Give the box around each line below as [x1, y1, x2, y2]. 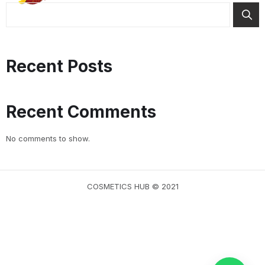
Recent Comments [6, 102, 156, 122]
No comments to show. [6, 134, 90, 144]
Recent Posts [6, 56, 112, 77]
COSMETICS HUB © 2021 [86, 182, 179, 192]
